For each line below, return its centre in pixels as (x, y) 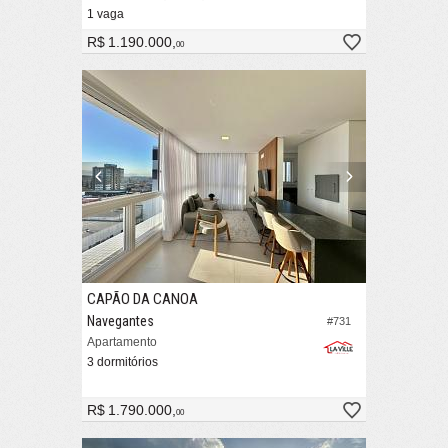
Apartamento (122, 342)
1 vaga (105, 14)
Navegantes (120, 321)
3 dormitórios (122, 362)
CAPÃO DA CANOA (142, 299)
